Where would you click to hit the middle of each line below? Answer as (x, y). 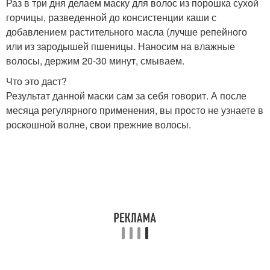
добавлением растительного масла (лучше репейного (127, 31)
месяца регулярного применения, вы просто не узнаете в (135, 110)
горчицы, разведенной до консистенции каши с (111, 17)
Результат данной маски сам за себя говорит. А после (126, 95)
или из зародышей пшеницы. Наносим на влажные (121, 46)
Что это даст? (36, 81)
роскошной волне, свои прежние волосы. (99, 124)
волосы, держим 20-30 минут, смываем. (95, 60)
